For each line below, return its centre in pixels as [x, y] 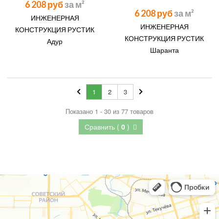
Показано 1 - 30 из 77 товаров [109, 111]
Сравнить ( [103, 127]
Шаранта [164, 50]
